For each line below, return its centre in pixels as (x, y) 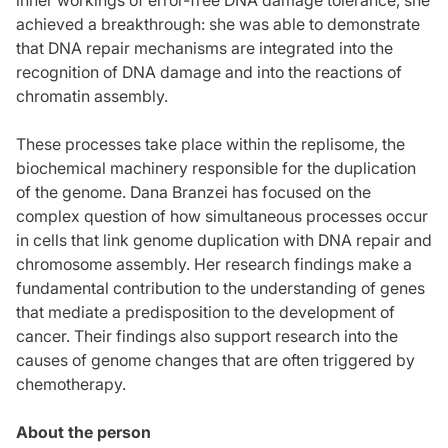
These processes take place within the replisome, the (210, 143)
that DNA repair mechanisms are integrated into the (204, 47)
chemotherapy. (71, 383)
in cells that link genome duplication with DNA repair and (224, 239)
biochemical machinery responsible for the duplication (216, 167)
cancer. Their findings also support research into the (207, 335)
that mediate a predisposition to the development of (205, 311)
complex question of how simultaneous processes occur (222, 215)
